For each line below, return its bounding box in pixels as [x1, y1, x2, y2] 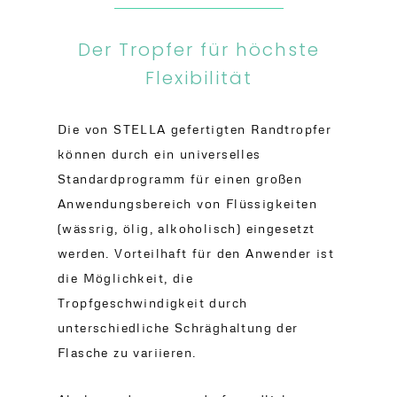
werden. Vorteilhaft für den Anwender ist [58, 245, 334, 261]
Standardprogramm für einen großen [58, 171, 303, 186]
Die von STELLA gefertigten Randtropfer [58, 121, 332, 136]
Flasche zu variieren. [58, 345, 197, 360]
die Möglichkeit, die [58, 270, 193, 285]
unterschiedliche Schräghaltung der [58, 320, 299, 335]
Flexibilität [144, 66, 253, 90]
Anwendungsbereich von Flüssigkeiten [58, 196, 317, 211]
